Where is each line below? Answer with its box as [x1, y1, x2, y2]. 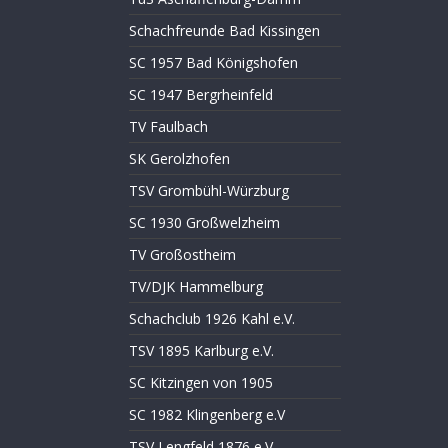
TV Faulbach [128, 117, 208, 136]
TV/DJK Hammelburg [128, 277, 263, 296]
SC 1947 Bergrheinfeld [128, 85, 273, 104]
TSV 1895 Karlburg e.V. [128, 341, 274, 360]
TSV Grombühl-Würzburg [128, 181, 289, 200]
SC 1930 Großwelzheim [128, 213, 280, 232]
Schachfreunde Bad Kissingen [128, 21, 320, 40]
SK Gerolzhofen [128, 149, 230, 168]
